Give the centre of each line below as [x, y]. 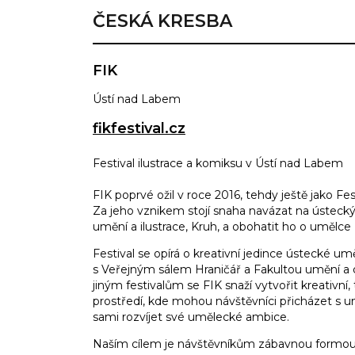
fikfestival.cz [139, 129]
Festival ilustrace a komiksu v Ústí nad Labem [218, 164]
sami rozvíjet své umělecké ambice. [191, 317]
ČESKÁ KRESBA [162, 21]
